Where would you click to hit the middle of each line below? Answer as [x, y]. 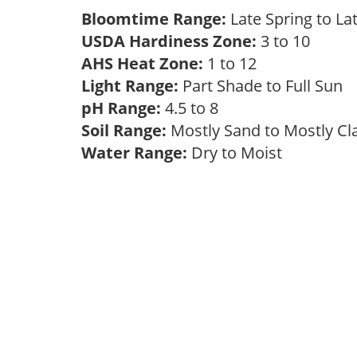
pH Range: [121, 108]
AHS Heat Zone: [142, 63]
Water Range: [134, 153]
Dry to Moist [239, 153]
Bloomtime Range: [156, 19]
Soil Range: [124, 130]
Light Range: [130, 86]
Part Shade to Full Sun [265, 86]
